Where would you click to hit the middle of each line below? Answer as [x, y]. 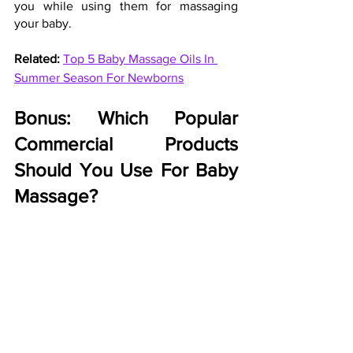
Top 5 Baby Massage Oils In [140, 58]
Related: [39, 58]
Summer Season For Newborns [99, 77]
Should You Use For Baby [126, 169]
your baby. [43, 23]
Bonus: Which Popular [126, 117]
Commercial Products [126, 143]
